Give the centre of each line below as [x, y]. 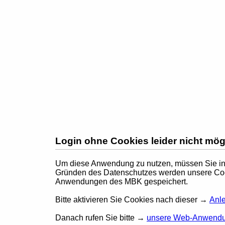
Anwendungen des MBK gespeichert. [122, 181]
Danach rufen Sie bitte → [101, 217]
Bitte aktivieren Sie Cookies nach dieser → [132, 199]
